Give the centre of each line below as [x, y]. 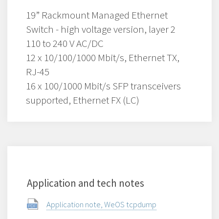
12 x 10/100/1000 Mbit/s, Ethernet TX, [103, 57]
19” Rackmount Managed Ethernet [97, 15]
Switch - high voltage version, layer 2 [101, 29]
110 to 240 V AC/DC [65, 43]
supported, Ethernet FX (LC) [83, 100]
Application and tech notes [86, 183]
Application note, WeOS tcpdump [101, 204]
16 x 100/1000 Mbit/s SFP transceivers [103, 86]
